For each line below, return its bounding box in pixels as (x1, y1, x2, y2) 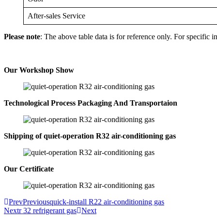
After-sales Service (28, 12, 85, 20)
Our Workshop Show (4, 66, 74, 74)
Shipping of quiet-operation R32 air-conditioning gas (4, 132, 176, 140)
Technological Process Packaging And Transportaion (4, 99, 177, 107)
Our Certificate (4, 165, 54, 173)
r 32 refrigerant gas (19, 206, 77, 215)
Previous (23, 198, 49, 206)
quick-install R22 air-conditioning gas (49, 198, 164, 206)
